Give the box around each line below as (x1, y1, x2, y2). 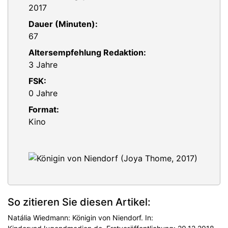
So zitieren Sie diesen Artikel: (8, 196, 151, 208)
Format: (28, 104, 59, 115)
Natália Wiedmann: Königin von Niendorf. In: (8, 213, 153, 222)
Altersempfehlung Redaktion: (28, 47, 146, 58)
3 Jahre (28, 60, 58, 70)
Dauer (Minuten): (28, 19, 98, 29)
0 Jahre (28, 88, 58, 98)
